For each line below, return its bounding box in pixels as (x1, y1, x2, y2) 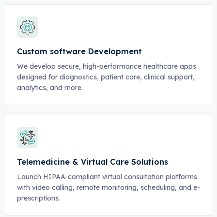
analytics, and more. (16, 83, 83, 92)
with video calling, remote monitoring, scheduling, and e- (16, 183, 200, 192)
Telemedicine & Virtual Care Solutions (16, 157, 168, 167)
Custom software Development (16, 46, 142, 56)
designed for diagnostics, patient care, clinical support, (16, 73, 195, 81)
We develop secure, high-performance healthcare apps (16, 62, 196, 71)
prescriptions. (16, 194, 60, 202)
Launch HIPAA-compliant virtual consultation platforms (16, 172, 197, 181)
